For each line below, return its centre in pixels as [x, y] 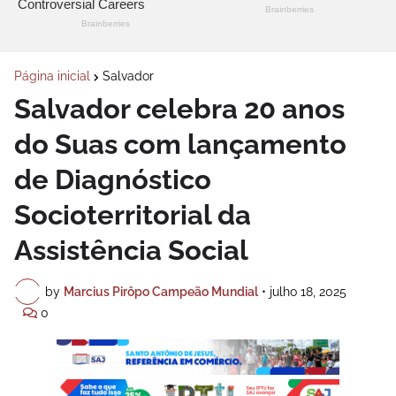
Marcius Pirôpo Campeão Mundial [161, 291]
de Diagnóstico [113, 180]
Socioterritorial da [133, 215]
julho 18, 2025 [308, 291]
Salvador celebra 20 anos [179, 109]
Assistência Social [131, 251]
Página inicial [52, 76]
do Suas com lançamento [180, 145]
